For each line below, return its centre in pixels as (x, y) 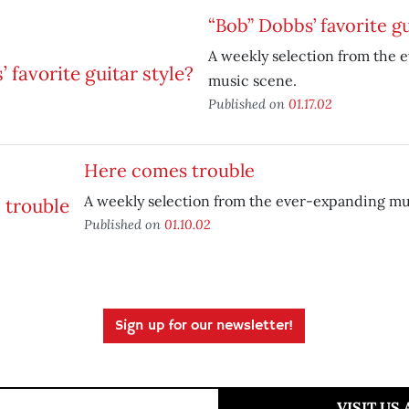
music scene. (252, 80)
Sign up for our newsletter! (204, 326)
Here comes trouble (169, 170)
